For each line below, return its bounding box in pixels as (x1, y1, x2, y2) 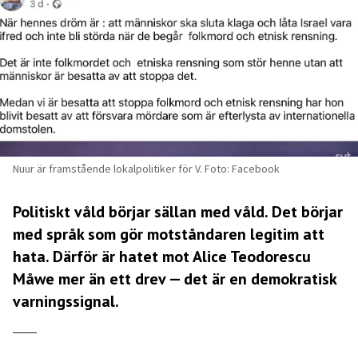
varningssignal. (13, 290, 119, 312)
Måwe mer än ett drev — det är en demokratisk (13, 268, 336, 289)
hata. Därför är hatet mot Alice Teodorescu (13, 245, 311, 267)
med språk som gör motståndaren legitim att (13, 223, 324, 245)
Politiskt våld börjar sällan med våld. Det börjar (13, 201, 343, 222)
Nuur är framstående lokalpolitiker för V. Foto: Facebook (13, 161, 280, 176)
